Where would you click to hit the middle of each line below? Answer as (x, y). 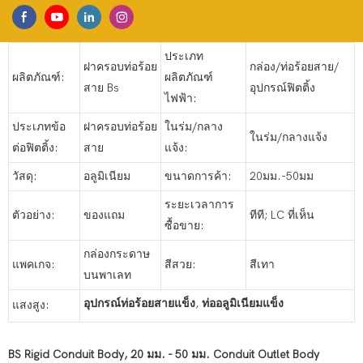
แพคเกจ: (34, 265)
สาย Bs (101, 88)
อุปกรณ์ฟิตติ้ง (282, 88)
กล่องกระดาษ (117, 254)
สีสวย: (180, 265)
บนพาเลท (107, 275)
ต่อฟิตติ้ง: (35, 148)
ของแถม (104, 216)
